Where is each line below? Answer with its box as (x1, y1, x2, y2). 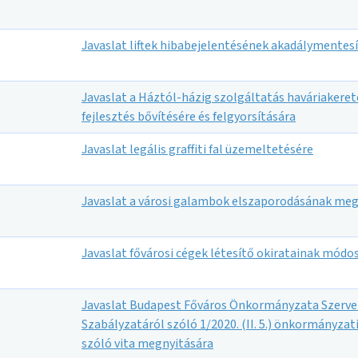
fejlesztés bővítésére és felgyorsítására (82, 108, 296, 125)
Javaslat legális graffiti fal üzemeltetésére (82, 141, 313, 158)
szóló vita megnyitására (82, 335, 213, 352)
